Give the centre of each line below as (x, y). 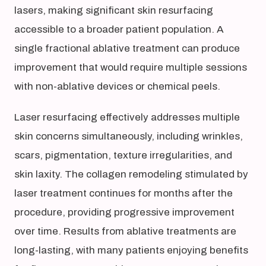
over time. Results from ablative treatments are (125, 231)
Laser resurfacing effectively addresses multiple (127, 117)
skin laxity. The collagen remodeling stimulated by (131, 174)
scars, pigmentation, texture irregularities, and (123, 155)
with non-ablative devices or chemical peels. (117, 86)
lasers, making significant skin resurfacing (114, 10)
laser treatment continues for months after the (123, 193)
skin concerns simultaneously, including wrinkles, (129, 136)
